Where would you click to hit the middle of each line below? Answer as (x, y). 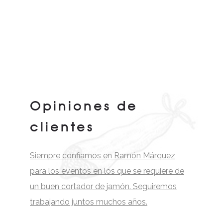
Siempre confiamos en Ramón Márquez (103, 156)
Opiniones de (84, 106)
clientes (62, 127)
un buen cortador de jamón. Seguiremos (103, 187)
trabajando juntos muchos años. (89, 202)
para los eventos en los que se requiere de (107, 171)
